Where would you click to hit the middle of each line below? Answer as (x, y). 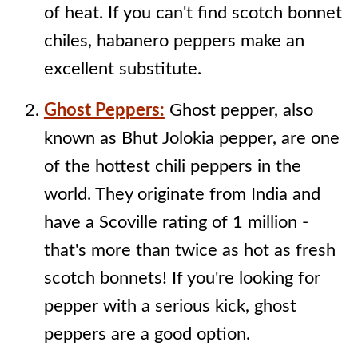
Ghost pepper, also (239, 111)
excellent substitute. (122, 69)
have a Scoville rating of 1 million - (176, 223)
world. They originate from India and (182, 195)
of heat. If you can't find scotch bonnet (193, 13)
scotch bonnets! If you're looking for (182, 278)
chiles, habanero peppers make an (174, 41)
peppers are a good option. (147, 334)
